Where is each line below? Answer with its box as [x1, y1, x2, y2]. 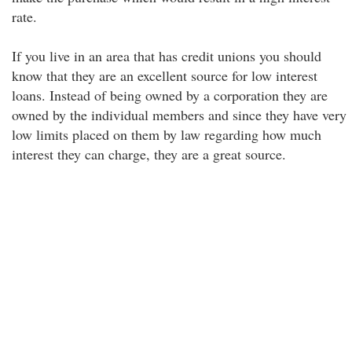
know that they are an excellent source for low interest [12, 66, 317, 85]
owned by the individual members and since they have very [12, 105, 346, 124]
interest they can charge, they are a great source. [12, 145, 286, 163]
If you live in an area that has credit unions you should [12, 46, 321, 65]
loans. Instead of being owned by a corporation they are [12, 86, 328, 104]
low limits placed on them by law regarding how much [12, 125, 321, 144]
